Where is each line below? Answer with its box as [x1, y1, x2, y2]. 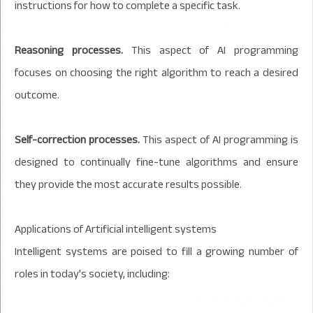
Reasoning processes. [15, 39, 123, 61]
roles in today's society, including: [15, 263, 170, 284]
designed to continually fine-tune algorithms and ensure [15, 151, 298, 173]
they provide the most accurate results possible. [15, 173, 242, 195]
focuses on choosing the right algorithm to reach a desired [15, 61, 298, 83]
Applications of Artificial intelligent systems [15, 218, 217, 240]
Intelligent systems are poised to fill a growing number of [15, 240, 298, 262]
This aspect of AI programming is [140, 129, 298, 150]
